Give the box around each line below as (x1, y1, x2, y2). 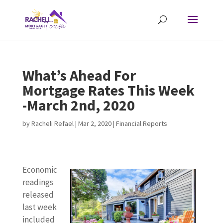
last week (22, 202, 57, 213)
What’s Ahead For (22, 66, 136, 85)
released (22, 189, 54, 200)
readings (22, 177, 53, 188)
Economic (22, 164, 57, 175)
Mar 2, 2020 (78, 119, 111, 128)
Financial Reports (115, 119, 167, 128)
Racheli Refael (31, 119, 74, 128)
